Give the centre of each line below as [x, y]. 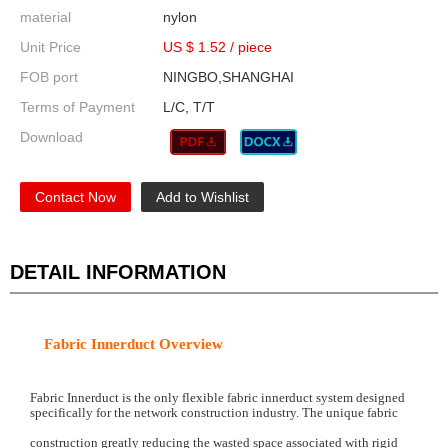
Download [51, 136]
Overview [193, 343]
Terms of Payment [77, 106]
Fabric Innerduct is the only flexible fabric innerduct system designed [217, 397]
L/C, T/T [188, 106]
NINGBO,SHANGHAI [228, 76]
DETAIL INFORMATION [118, 271]
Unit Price [50, 46]
